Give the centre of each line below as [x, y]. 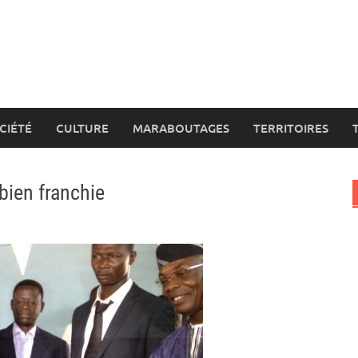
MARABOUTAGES [181, 128]
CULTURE [82, 128]
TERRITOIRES [291, 128]
